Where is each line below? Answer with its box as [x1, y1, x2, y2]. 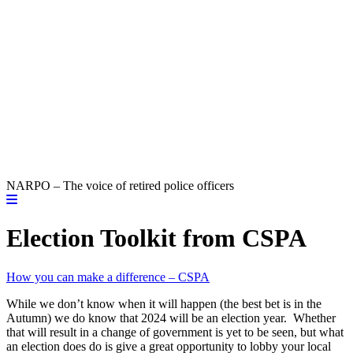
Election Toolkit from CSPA [6, 224, 307, 253]
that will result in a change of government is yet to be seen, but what [6, 325, 344, 339]
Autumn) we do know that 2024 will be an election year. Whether [6, 310, 336, 325]
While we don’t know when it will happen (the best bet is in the [6, 296, 321, 310]
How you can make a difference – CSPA [6, 269, 210, 284]
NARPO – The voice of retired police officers [6, 179, 234, 192]
